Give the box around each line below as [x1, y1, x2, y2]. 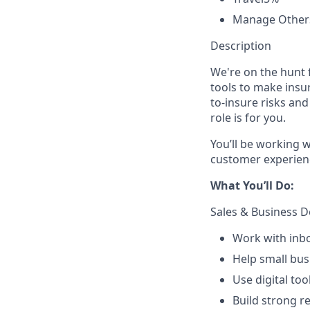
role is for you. [210, 110, 286, 125]
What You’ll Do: [210, 178, 294, 193]
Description [210, 38, 271, 53]
